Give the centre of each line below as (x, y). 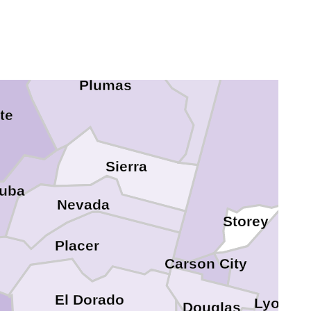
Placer (77, 246)
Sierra (127, 167)
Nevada (83, 204)
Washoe (280, 15)
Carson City (206, 264)
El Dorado (90, 300)
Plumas (105, 85)
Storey (245, 221)
